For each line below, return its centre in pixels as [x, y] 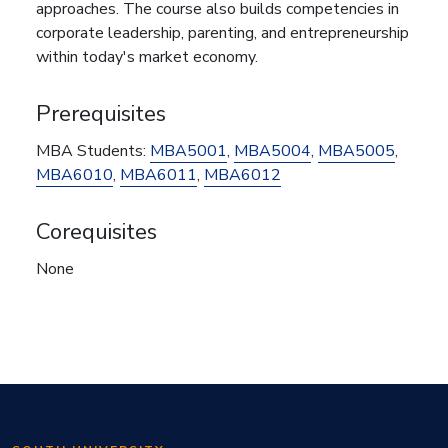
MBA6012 [242, 174]
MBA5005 [356, 150]
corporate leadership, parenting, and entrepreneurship [222, 32]
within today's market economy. [147, 56]
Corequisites [96, 231]
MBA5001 [188, 150]
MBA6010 [74, 174]
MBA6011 [158, 174]
